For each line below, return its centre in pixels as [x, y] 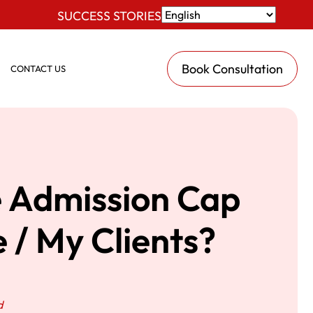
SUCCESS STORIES [109, 15]
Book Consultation [232, 68]
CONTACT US [38, 68]
